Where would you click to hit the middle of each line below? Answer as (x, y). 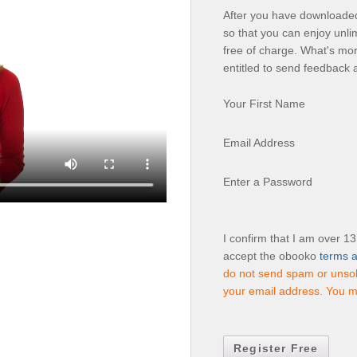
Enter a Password (268, 181)
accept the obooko (271, 255)
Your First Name (264, 103)
